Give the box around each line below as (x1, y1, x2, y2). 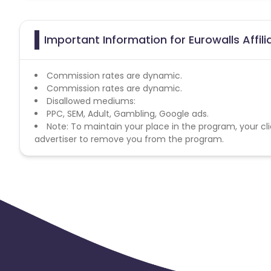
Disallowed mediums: (47, 94, 135, 107)
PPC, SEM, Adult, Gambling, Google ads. (47, 107, 209, 120)
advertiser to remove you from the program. (34, 132, 224, 145)
